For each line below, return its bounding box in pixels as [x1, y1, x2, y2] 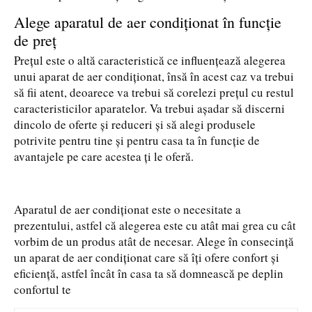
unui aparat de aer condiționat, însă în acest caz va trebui [14, 68, 294, 84]
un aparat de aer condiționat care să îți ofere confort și [14, 249, 279, 265]
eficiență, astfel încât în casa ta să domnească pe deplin [14, 265, 283, 281]
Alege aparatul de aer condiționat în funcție [14, 12, 281, 32]
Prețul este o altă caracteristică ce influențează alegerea [14, 52, 286, 68]
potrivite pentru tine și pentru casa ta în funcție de [14, 132, 260, 148]
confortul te [14, 281, 71, 297]
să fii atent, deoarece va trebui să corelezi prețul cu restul [14, 84, 294, 100]
